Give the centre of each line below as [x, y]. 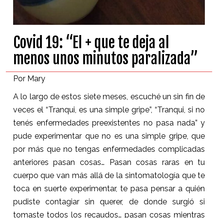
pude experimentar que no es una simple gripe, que [109, 136]
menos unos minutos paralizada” [105, 58]
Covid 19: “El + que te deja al [91, 42]
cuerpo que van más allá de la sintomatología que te [109, 175]
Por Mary [29, 78]
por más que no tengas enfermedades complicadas [109, 149]
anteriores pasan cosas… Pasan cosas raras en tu [109, 162]
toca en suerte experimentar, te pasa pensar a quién [109, 188]
